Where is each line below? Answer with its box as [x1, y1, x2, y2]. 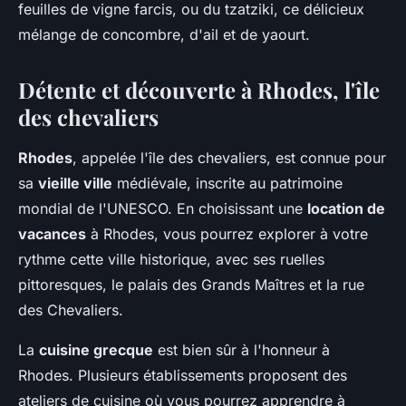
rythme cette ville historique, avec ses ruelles [18, 249, 324, 268]
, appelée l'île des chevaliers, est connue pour [72, 148, 386, 167]
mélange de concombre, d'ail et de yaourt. [18, 24, 310, 43]
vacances [18, 224, 86, 243]
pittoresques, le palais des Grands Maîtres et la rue [18, 275, 364, 294]
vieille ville [38, 173, 112, 192]
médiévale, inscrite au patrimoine [112, 173, 343, 192]
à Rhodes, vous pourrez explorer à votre [86, 224, 368, 243]
